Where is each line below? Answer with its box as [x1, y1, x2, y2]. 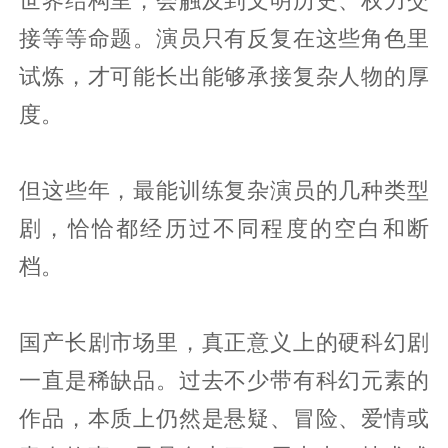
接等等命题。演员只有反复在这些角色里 [19, 26, 429, 51]
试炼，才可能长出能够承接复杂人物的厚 [19, 64, 429, 89]
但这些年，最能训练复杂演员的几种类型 [19, 178, 429, 203]
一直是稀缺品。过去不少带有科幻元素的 [19, 368, 429, 393]
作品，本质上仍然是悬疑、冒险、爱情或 [19, 406, 429, 431]
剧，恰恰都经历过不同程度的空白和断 [19, 216, 429, 241]
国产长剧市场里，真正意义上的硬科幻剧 [19, 330, 429, 355]
